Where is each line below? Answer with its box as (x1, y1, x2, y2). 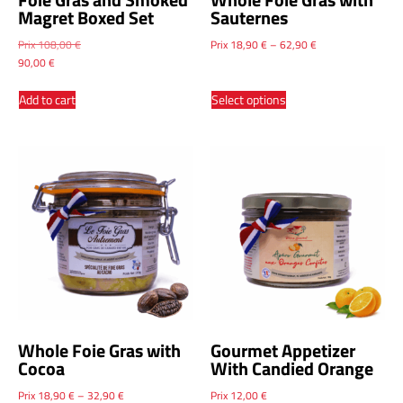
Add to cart (19, 90, 76, 110)
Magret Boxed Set (18, 4, 154, 32)
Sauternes (210, 4, 288, 32)
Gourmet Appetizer (210, 336, 355, 365)
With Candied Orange (210, 354, 373, 383)
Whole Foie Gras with (18, 336, 181, 365)
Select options (211, 90, 286, 110)
